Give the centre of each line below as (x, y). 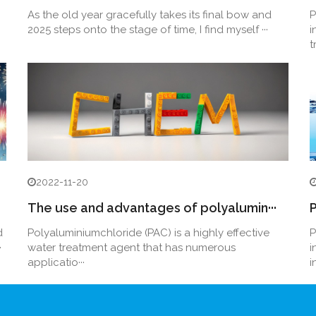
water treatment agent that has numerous (132, 247)
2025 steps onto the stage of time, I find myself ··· (148, 29)
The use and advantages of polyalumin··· (152, 207)
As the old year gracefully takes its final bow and (150, 14)
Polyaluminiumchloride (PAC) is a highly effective (148, 232)
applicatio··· (56, 262)
